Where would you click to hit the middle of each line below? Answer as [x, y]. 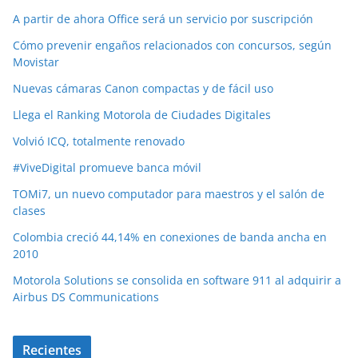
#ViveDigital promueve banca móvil [107, 167]
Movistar [36, 62]
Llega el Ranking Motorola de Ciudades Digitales [142, 114]
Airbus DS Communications [86, 296]
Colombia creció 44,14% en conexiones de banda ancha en [170, 237]
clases [29, 210]
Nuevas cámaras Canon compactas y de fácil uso [143, 88]
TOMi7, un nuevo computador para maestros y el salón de [169, 193]
